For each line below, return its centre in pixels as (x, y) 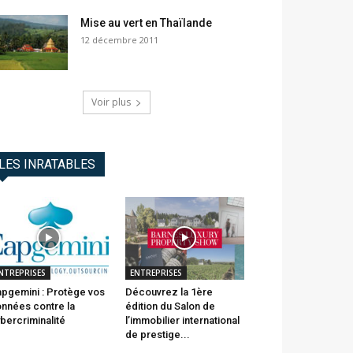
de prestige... (157, 334)
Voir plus (111, 102)
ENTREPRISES (156, 272)
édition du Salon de (170, 306)
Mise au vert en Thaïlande (146, 23)
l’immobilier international (182, 320)
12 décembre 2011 (119, 40)
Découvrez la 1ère (169, 292)
